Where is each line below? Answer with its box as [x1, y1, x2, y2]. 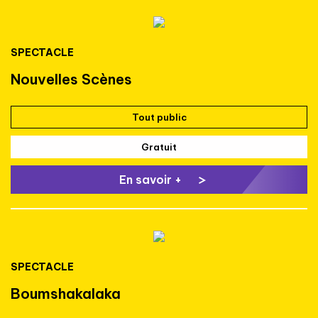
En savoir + [119, 172, 185, 187]
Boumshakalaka [11, 285, 121, 303]
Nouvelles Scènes [11, 70, 132, 89]
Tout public [131, 111, 187, 124]
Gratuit [141, 141, 177, 153]
